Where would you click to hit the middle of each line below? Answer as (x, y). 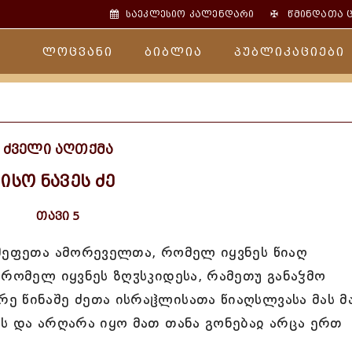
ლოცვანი (78, 52)
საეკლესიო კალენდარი (190, 14)
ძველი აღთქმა (58, 150)
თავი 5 (58, 216)
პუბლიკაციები (290, 52)
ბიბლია (174, 52)
